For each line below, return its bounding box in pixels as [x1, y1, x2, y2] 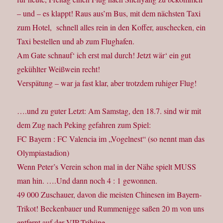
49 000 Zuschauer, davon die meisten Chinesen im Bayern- [17, 189, 202, 200]
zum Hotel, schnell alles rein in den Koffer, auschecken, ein [17, 22, 206, 33]
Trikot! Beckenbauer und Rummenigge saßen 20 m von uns [17, 203, 205, 214]
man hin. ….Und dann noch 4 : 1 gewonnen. [17, 175, 158, 186]
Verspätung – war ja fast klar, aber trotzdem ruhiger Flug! [17, 78, 197, 89]
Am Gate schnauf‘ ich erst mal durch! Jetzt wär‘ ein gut [17, 50, 191, 61]
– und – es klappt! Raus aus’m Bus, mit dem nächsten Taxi [17, 8, 201, 19]
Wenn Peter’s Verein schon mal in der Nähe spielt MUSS [17, 161, 197, 172]
